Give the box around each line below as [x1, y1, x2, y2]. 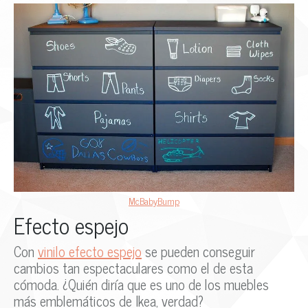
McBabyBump [129, 192, 179, 208]
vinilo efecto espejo [38, 239, 142, 263]
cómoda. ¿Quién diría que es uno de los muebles [14, 272, 269, 296]
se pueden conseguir [142, 239, 255, 263]
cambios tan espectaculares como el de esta [14, 256, 253, 279]
